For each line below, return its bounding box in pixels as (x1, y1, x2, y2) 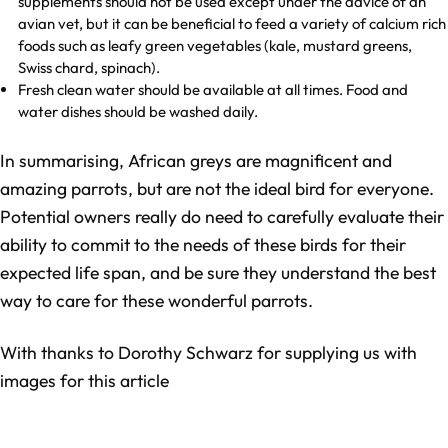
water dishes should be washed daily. (18, 102, 259, 122)
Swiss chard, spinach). (18, 58, 164, 78)
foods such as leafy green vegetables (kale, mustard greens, (18, 36, 413, 56)
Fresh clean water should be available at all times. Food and (18, 80, 409, 100)
